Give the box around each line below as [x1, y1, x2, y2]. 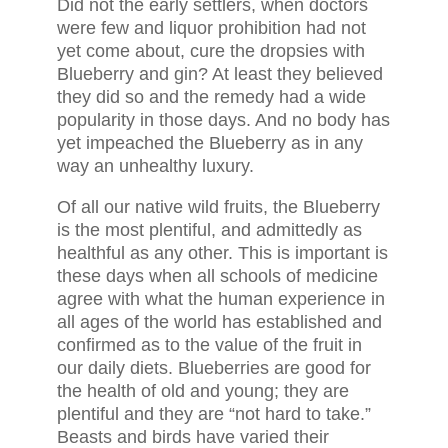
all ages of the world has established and [56, 312, 382, 332]
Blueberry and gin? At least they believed [56, 64, 383, 84]
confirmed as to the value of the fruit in [56, 335, 362, 355]
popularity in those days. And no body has [56, 110, 390, 130]
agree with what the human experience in [56, 289, 385, 309]
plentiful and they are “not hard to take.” [56, 404, 371, 424]
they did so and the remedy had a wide [56, 87, 366, 107]
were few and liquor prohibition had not [56, 18, 366, 38]
